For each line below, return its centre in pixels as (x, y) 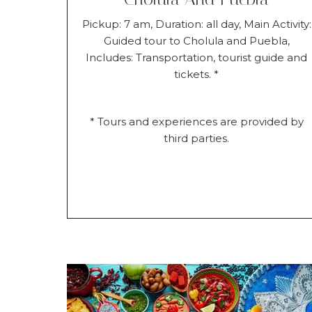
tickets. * (197, 74)
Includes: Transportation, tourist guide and (197, 57)
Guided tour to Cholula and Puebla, (196, 40)
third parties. (197, 138)
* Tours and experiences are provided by (196, 121)
